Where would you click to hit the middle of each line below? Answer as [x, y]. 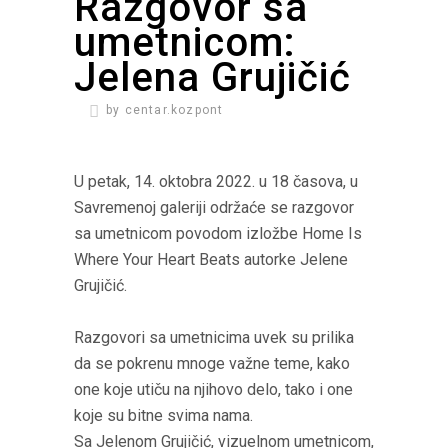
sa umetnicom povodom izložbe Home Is [218, 233]
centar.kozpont [174, 110]
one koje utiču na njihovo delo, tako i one [213, 389]
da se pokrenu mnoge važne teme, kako [212, 363]
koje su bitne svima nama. [163, 415]
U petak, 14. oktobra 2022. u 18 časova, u [216, 181]
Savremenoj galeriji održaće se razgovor [214, 207]
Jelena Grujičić [212, 77]
